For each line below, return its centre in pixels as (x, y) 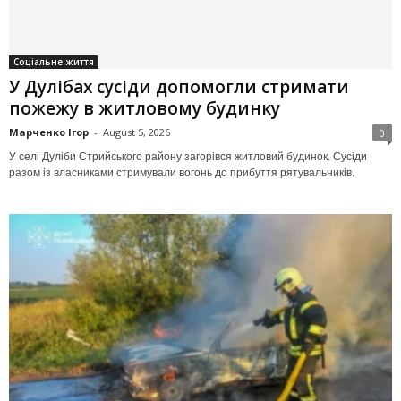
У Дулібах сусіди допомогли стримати (179, 87)
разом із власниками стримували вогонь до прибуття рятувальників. (182, 173)
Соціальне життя (54, 62)
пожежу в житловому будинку (145, 109)
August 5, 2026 (137, 132)
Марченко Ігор (49, 132)
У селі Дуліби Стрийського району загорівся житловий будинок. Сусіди (188, 157)
